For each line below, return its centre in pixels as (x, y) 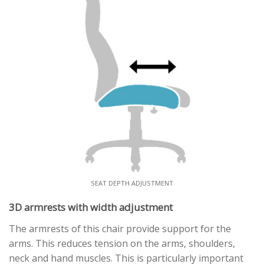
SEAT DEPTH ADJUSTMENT (132, 183)
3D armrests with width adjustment (91, 207)
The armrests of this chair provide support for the (120, 228)
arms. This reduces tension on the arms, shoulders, (122, 243)
